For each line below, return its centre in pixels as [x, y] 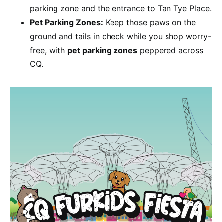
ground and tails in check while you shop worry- [120, 36]
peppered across [170, 50]
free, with [49, 50]
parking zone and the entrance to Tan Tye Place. [121, 8]
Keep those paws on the [149, 22]
